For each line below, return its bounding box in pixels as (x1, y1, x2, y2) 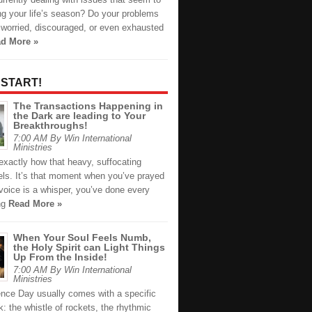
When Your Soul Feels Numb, (13, 231, 151, 243)
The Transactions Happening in (13, 100, 163, 111)
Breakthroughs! (13, 119, 88, 131)
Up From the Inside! (13, 251, 107, 263)
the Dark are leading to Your (13, 109, 146, 121)
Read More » (8, 198, 62, 209)
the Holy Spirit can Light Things (13, 241, 165, 253)
